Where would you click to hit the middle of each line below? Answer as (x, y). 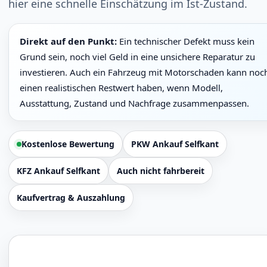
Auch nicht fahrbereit (161, 171)
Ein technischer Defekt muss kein (186, 41)
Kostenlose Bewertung (68, 144)
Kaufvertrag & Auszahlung (71, 198)
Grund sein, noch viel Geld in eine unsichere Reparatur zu (137, 57)
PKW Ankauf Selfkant (175, 144)
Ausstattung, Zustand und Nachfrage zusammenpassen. (134, 103)
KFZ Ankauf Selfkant (58, 171)
